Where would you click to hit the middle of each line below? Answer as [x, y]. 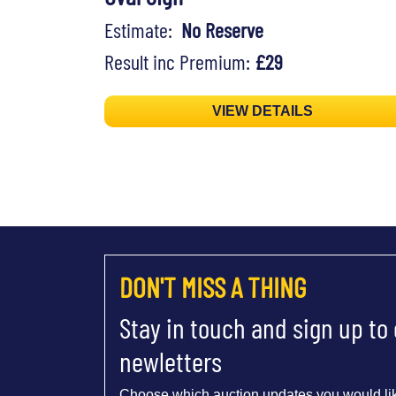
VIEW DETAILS [263, 111]
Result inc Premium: [179, 62]
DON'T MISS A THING [213, 287]
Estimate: [143, 30]
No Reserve [222, 30]
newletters [171, 361]
